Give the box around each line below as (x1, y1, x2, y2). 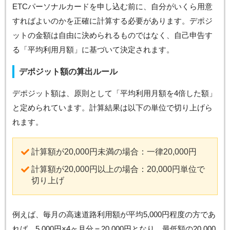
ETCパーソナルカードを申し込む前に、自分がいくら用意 (12, 2, 213, 11)
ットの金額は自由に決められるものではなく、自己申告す (12, 31, 213, 40)
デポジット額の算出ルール (18, 67, 118, 76)
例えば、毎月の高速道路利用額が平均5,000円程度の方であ (12, 210, 216, 219)
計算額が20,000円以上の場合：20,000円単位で (31, 165, 205, 174)
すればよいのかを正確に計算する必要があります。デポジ (12, 16, 213, 26)
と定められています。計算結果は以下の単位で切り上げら (12, 103, 213, 112)
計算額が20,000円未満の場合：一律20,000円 (31, 147, 197, 157)
